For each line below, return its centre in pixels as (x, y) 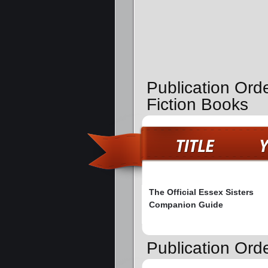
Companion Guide (186, 204)
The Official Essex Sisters (201, 192)
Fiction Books (197, 104)
